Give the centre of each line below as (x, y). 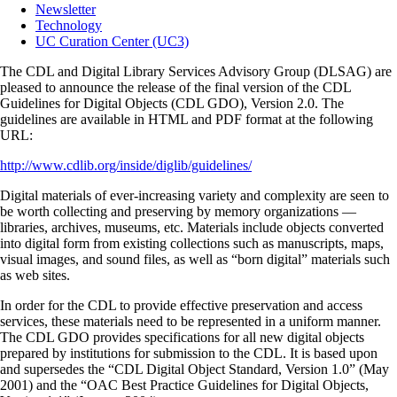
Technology (69, 26)
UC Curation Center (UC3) (112, 42)
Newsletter (66, 10)
